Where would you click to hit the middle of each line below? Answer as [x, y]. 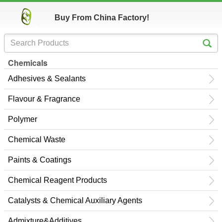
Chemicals [28, 63]
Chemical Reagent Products [57, 180]
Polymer [23, 119]
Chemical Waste [37, 139]
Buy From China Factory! [102, 18]
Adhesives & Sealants [47, 79]
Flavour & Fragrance [44, 99]
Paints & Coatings [40, 160]
